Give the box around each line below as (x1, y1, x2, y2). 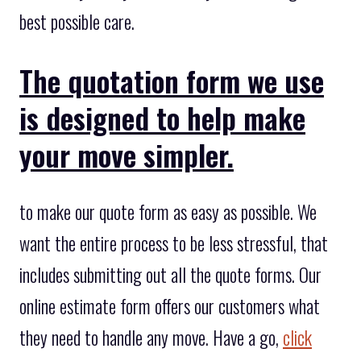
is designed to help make (19, 95, 305, 139)
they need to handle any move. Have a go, (19, 324, 283, 352)
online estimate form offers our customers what (19, 293, 320, 321)
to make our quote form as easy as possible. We (19, 198, 317, 226)
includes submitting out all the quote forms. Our (19, 261, 322, 289)
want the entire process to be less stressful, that (19, 230, 328, 258)
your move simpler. (19, 132, 234, 176)
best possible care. (19, 7, 135, 35)
